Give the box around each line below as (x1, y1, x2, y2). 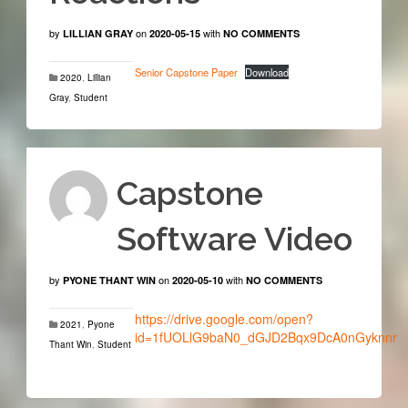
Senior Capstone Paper (134, 64, 238, 79)
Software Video (116, 219, 352, 258)
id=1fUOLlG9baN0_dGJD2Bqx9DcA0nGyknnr (134, 327, 397, 346)
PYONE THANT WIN (62, 272, 156, 287)
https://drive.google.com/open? (134, 309, 313, 328)
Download (245, 64, 290, 79)
